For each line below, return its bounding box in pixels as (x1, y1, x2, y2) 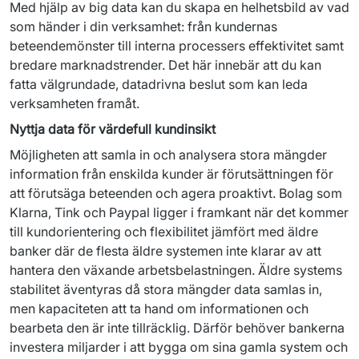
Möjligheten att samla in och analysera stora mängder (10, 147, 327, 163)
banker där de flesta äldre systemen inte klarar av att (10, 243, 321, 259)
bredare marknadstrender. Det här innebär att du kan (10, 57, 321, 73)
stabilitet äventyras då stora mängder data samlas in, (10, 281, 322, 297)
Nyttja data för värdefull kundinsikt (10, 121, 216, 137)
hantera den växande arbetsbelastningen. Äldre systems (10, 262, 342, 278)
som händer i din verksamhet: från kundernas (10, 18, 277, 34)
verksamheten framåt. (10, 95, 139, 111)
